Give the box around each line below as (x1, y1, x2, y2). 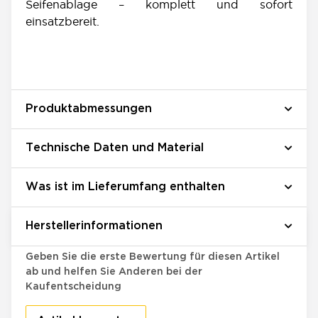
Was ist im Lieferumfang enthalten (26, 182, 225, 192)
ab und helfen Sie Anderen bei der (26, 267, 202, 276)
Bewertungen (26, 228, 111, 240)
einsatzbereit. (26, 15, 99, 28)
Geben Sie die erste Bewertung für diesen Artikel (26, 252, 280, 261)
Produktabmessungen (26, 104, 152, 114)
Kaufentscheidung (26, 282, 121, 291)
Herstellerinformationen (26, 221, 163, 231)
